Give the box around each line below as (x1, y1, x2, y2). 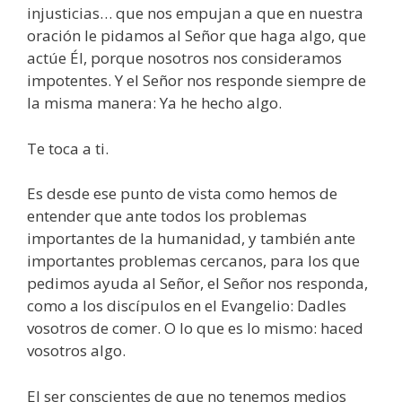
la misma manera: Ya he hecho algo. (27, 92, 282, 114)
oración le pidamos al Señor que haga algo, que (27, 25, 366, 47)
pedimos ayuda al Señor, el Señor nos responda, (27, 273, 368, 294)
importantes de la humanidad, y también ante (27, 228, 355, 249)
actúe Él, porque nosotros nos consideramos (27, 48, 342, 69)
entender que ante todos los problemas (27, 205, 307, 227)
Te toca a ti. (27, 137, 109, 159)
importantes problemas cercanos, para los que (27, 250, 360, 272)
